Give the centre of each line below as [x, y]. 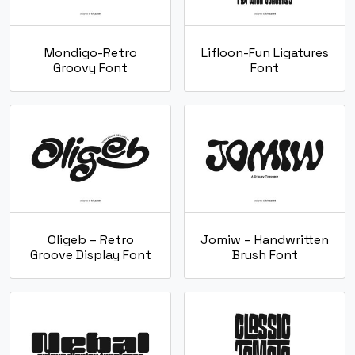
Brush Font [265, 254]
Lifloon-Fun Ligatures [265, 53]
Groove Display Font [90, 254]
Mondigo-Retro [90, 53]
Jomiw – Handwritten [265, 239]
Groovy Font [90, 68]
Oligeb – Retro [90, 239]
